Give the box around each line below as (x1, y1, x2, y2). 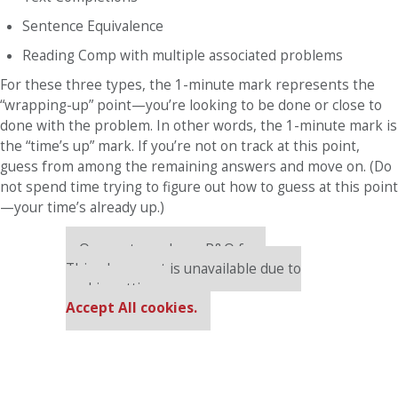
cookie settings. (66, 278, 167, 298)
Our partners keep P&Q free (79, 239, 266, 259)
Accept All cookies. (66, 298, 197, 317)
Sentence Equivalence (22, 16, 163, 36)
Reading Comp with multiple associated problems (22, 45, 343, 65)
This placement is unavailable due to (66, 259, 301, 278)
